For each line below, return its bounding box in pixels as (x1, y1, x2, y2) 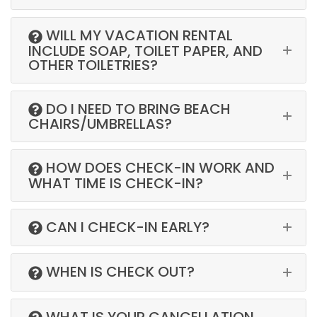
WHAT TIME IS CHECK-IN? (28, 173, 203, 193)
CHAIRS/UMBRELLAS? (28, 114, 172, 134)
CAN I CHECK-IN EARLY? (42, 217, 209, 237)
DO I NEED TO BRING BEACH (42, 98, 231, 119)
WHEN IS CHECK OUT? (42, 262, 195, 282)
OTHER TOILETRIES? (28, 54, 158, 75)
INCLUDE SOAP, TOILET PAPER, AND (28, 40, 263, 61)
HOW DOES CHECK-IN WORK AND (42, 158, 275, 178)
